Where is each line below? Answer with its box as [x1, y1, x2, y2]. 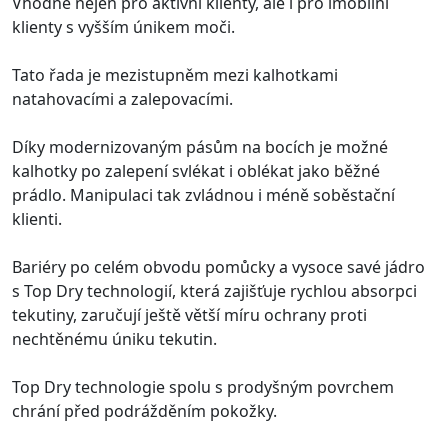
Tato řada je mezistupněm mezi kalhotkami [12, 63, 338, 86]
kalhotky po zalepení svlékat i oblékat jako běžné [12, 159, 380, 182]
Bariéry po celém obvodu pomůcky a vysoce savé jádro [12, 255, 425, 278]
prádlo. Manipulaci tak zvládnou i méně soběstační [12, 183, 395, 206]
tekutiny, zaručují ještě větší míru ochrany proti [12, 303, 367, 326]
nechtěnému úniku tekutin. [12, 327, 217, 350]
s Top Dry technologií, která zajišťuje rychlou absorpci [12, 279, 417, 302]
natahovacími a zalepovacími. [12, 87, 233, 110]
